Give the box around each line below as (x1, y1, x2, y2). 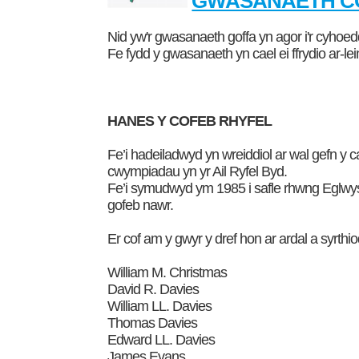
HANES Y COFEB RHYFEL (107, 112, 276, 129)
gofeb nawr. (107, 196, 174, 213)
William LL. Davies (107, 297, 212, 314)
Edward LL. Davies (107, 331, 216, 348)
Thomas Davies (107, 314, 198, 331)
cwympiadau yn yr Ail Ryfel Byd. (107, 163, 288, 179)
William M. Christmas (107, 264, 228, 280)
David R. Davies (107, 280, 200, 297)
